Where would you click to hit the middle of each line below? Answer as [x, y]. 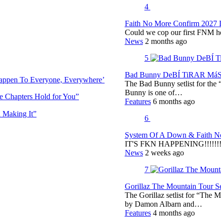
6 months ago [174, 102]
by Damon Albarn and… [163, 204]
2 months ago [166, 41]
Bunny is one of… [153, 93]
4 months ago [174, 213]
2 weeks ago [164, 153]
